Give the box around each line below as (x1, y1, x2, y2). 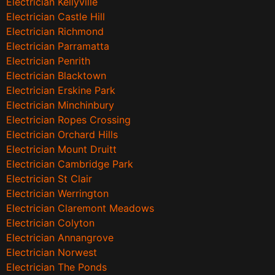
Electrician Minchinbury (6, 99, 114, 112)
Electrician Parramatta (6, 40, 109, 53)
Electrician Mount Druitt (6, 143, 117, 156)
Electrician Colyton (6, 217, 95, 230)
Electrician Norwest (6, 246, 97, 259)
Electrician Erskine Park (6, 84, 115, 97)
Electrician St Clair (6, 172, 92, 185)
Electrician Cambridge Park (6, 158, 133, 171)
